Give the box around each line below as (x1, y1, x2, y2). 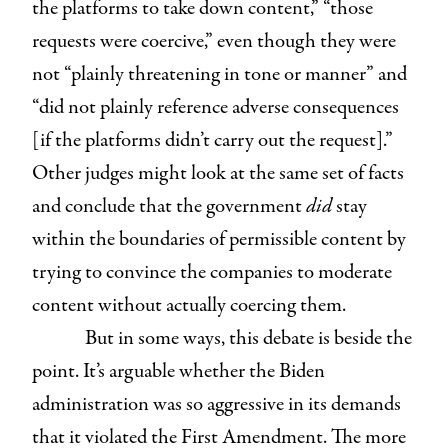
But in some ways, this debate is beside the (84, 323, 412, 353)
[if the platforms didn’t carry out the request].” (32, 125, 393, 155)
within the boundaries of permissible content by (32, 224, 406, 254)
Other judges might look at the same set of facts (32, 158, 404, 188)
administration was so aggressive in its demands (32, 389, 401, 419)
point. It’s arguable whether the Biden (32, 356, 325, 386)
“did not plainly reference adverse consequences (32, 92, 399, 122)
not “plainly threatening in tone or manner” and (32, 59, 407, 89)
